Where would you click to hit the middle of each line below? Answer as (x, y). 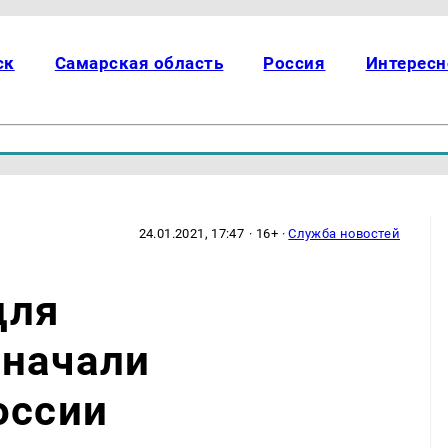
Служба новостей (344, 233)
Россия (294, 63)
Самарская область (139, 63)
